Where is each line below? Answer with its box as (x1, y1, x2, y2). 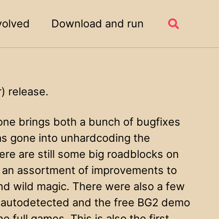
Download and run (51, 17, 144, 30)
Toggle (168, 17, 202, 30)
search (168, 30, 202, 43)
